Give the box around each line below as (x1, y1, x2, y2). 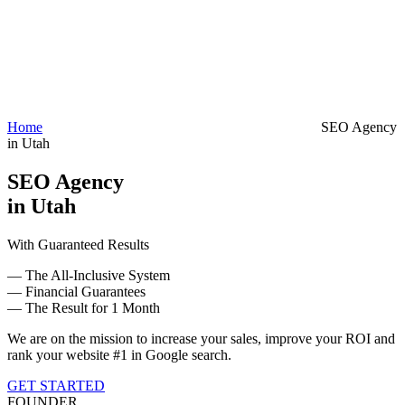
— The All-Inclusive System (7, 267, 170, 283)
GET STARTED (7, 377, 105, 393)
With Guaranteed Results (7, 236, 149, 252)
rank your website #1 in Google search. (7, 346, 231, 363)
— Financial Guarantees (7, 283, 146, 299)
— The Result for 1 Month (7, 299, 160, 316)
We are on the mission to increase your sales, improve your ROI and (7, 330, 395, 346)
